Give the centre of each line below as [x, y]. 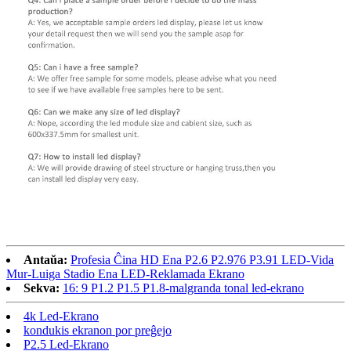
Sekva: [42, 288]
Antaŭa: [45, 260]
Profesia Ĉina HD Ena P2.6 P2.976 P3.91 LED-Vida [202, 260]
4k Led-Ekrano [61, 317]
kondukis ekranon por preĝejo [98, 331]
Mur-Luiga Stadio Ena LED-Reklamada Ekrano [125, 274]
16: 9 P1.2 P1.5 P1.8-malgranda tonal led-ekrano [183, 288]
